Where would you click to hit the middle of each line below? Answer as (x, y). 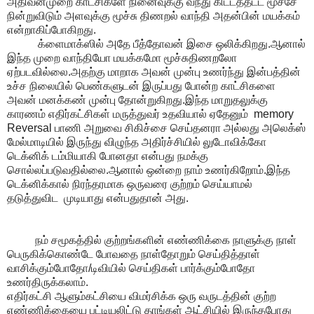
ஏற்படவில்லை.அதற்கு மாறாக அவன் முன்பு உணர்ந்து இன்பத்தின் (154, 71)
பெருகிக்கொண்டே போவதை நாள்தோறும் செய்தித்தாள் (134, 254)
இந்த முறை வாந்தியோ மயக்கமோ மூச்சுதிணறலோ (122, 57)
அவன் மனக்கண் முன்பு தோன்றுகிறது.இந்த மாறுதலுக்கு (137, 100)
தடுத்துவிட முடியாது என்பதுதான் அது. (98, 198)
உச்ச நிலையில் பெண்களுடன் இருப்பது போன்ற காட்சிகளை (141, 86)
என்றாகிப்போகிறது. (52, 29)
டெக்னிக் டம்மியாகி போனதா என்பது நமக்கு (108, 156)
